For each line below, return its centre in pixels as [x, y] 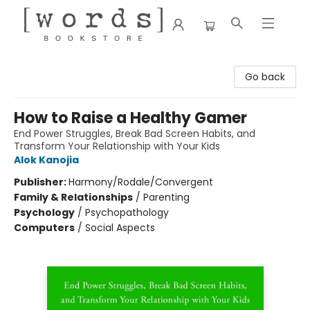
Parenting [166, 197]
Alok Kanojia [46, 160]
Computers [44, 228]
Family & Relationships [73, 197]
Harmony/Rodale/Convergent [141, 182]
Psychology [44, 212]
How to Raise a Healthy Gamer [130, 118]
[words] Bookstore [54, 62]
